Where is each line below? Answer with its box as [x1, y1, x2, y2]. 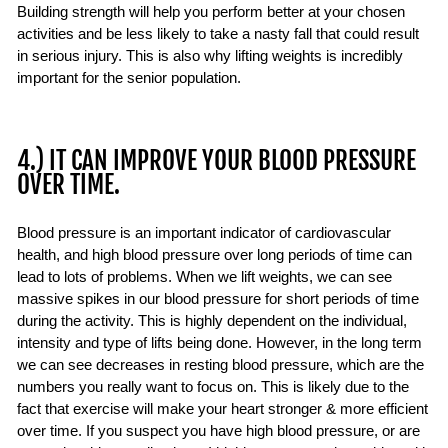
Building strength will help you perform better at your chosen [17, 4, 405, 20]
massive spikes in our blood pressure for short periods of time [17, 291, 419, 307]
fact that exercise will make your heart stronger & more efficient [17, 401, 428, 417]
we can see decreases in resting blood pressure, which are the [17, 357, 424, 373]
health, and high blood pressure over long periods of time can [17, 247, 412, 263]
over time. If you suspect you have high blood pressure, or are [17, 423, 420, 439]
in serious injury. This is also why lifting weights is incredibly [17, 48, 403, 64]
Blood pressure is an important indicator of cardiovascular [17, 225, 391, 241]
